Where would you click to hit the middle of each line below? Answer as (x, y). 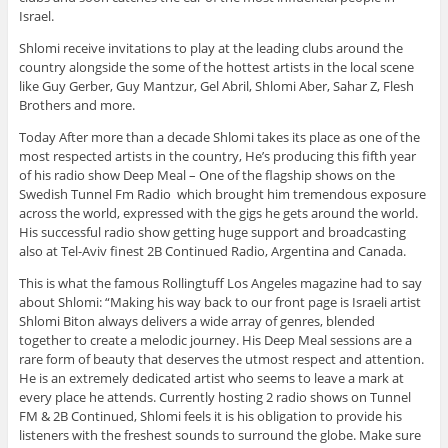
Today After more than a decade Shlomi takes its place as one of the (219, 137)
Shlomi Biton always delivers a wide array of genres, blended (196, 321)
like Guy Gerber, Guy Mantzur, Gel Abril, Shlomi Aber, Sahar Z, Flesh (216, 86)
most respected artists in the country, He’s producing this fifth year (217, 156)
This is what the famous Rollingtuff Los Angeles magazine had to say (220, 283)
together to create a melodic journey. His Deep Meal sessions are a (215, 340)
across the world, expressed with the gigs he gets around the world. (218, 213)
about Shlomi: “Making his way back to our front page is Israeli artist (219, 302)
